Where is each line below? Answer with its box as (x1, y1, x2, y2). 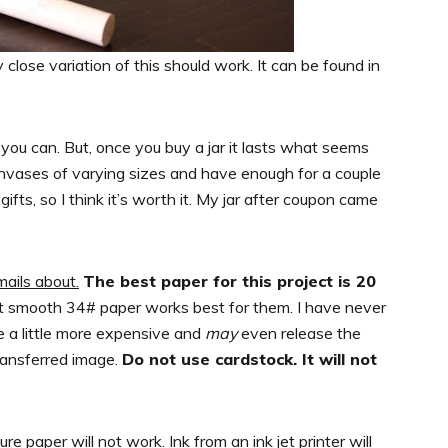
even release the (237, 322, 361, 343)
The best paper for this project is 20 (83, 270, 376, 291)
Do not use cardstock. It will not (122, 348, 377, 369)
